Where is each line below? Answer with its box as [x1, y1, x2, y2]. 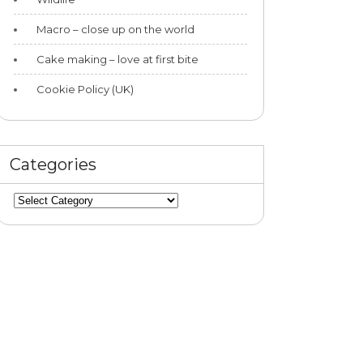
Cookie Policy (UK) [36, 82, 134, 96]
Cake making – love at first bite [36, 52, 199, 66]
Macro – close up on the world [36, 22, 194, 36]
